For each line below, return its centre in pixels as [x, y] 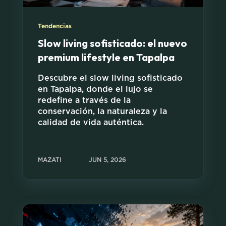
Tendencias [55, 26]
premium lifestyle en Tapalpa [106, 58]
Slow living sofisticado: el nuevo [112, 43]
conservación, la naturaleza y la [102, 112]
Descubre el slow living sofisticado [110, 78]
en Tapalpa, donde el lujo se [95, 90]
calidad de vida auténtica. [91, 123]
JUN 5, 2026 [107, 160]
